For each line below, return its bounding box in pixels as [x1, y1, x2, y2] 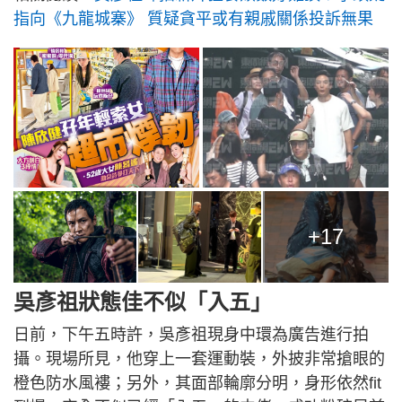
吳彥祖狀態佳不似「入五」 [13, 290, 272, 315]
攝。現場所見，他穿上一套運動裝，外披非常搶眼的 [13, 350, 385, 369]
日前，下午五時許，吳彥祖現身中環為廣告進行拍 [13, 326, 369, 345]
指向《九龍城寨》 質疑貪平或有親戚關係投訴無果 [13, 10, 373, 29]
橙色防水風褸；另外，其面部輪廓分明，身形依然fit [13, 374, 381, 393]
